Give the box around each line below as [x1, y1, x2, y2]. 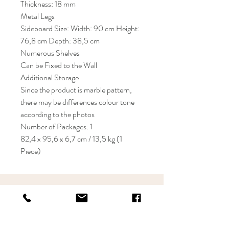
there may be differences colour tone [20, 96, 134, 108]
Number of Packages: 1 [20, 121, 93, 132]
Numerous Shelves [20, 47, 80, 59]
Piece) [20, 145, 41, 157]
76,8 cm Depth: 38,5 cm [20, 35, 100, 47]
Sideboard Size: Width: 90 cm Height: [20, 22, 140, 34]
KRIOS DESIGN [33, 184, 125, 198]
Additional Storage [20, 72, 79, 83]
